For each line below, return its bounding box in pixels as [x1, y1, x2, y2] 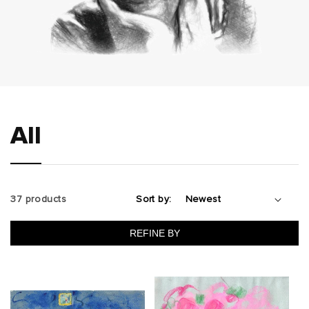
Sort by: [136, 194, 172, 204]
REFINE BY [129, 227, 180, 239]
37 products [10, 194, 67, 204]
